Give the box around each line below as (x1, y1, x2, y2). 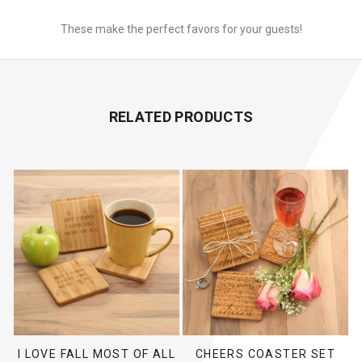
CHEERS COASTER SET (195, 347, 336, 360)
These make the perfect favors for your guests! (60, 23, 302, 36)
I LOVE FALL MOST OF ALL (17, 347, 176, 360)
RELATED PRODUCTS (108, 108, 254, 126)
